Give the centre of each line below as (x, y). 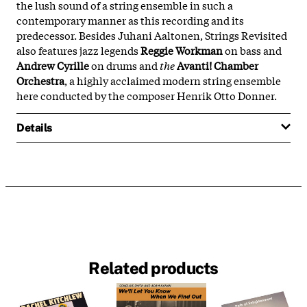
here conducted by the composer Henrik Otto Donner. (147, 95)
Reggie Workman (182, 50)
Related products (153, 268)
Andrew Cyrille (53, 65)
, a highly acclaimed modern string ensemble (173, 80)
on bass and (252, 50)
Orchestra (40, 80)
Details (34, 127)
